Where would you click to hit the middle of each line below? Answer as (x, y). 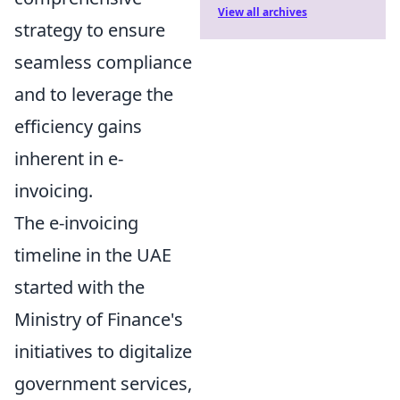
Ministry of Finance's (99, 319)
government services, (103, 383)
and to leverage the (94, 94)
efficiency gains (78, 126)
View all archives (262, 12)
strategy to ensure (90, 30)
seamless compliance (103, 62)
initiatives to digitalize (103, 351)
